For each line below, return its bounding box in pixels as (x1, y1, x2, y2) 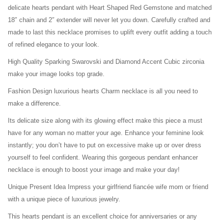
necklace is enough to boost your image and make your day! (8, 166, 180, 173)
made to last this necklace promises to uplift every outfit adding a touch (8, 29, 212, 36)
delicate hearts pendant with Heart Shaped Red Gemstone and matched (8, 4, 212, 11)
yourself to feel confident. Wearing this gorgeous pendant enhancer (8, 154, 198, 161)
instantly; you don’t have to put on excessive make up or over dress (8, 142, 201, 149)
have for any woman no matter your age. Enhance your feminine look (8, 130, 204, 137)
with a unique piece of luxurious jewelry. (8, 196, 120, 203)
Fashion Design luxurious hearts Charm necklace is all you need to (8, 88, 198, 95)
